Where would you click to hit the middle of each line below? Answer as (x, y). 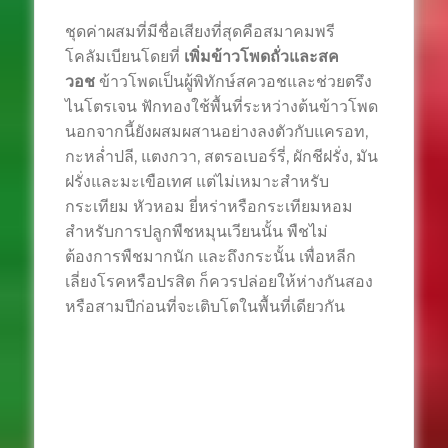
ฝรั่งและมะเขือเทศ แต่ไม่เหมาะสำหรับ (196, 181)
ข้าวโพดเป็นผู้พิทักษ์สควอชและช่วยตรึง (233, 81)
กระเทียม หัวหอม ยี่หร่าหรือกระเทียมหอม (208, 206)
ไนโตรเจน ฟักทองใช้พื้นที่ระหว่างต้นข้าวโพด (221, 106)
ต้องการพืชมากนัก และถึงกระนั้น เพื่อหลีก (210, 256)
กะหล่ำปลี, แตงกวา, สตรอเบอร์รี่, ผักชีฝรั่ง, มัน (221, 156)
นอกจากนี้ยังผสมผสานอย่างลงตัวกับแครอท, (216, 131)
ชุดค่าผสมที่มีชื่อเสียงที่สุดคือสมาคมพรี (199, 31)
